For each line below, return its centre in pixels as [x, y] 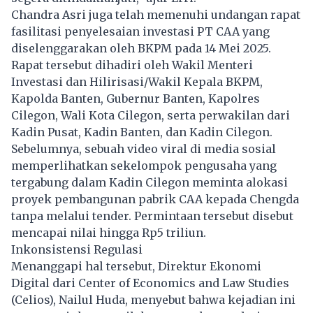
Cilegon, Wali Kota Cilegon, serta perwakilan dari [151, 115]
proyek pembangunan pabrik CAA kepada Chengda [155, 199]
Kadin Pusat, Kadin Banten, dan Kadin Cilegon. [142, 132]
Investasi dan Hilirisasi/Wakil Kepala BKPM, [137, 81]
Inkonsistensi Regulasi [77, 249]
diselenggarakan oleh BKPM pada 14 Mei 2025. [141, 48]
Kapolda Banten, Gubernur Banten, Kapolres [136, 98]
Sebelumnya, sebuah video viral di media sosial [144, 148]
